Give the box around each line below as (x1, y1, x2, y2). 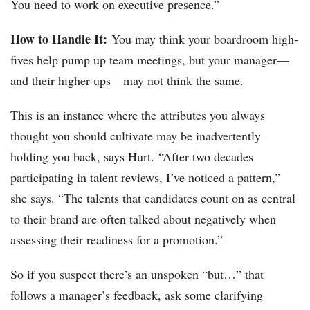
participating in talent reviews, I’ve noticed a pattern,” (10, 169, 280, 186)
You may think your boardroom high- (107, 30, 298, 48)
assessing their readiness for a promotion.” (10, 231, 223, 248)
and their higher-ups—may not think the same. (10, 72, 244, 89)
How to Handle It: (10, 30, 107, 48)
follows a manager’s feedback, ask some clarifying (10, 286, 263, 304)
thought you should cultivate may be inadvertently (10, 127, 261, 145)
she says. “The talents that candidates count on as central (10, 190, 295, 207)
